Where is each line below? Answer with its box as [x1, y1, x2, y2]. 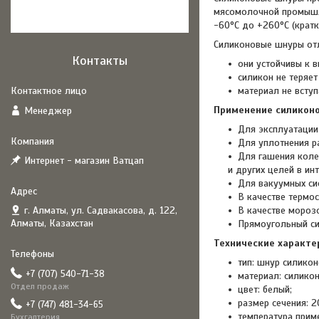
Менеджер [24, 104, 72, 117]
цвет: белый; [238, 283, 292, 296]
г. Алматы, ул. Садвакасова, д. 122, [24, 204, 177, 216]
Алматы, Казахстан [11, 217, 93, 229]
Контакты [72, 53, 127, 68]
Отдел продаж [11, 281, 69, 291]
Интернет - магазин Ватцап [24, 155, 144, 167]
